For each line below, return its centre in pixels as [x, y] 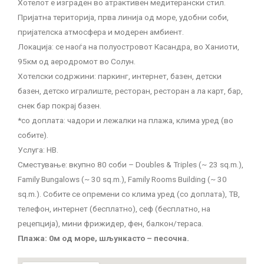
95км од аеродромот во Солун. [77, 61]
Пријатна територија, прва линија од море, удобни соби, [123, 17]
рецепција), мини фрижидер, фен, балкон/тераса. [110, 223]
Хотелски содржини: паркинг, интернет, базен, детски [120, 76]
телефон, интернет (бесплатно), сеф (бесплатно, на [114, 208]
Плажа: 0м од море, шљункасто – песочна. [103, 238]
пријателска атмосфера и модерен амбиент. [101, 32]
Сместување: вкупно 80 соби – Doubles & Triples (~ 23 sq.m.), [131, 164]
